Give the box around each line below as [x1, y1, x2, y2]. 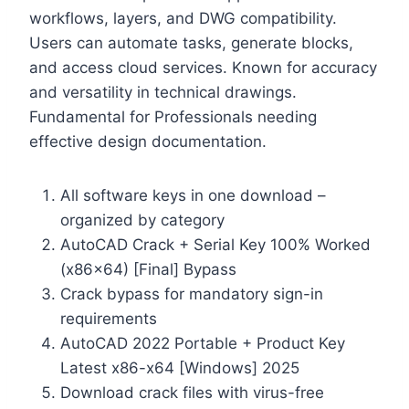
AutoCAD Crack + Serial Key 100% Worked [60, 235, 371, 254]
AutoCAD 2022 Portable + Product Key [60, 333, 345, 352]
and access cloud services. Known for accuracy [29, 58, 377, 77]
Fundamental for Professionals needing [29, 107, 317, 126]
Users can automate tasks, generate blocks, [29, 33, 353, 52]
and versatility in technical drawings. [29, 82, 297, 101]
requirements [60, 309, 157, 328]
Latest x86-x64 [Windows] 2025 [60, 358, 299, 377]
